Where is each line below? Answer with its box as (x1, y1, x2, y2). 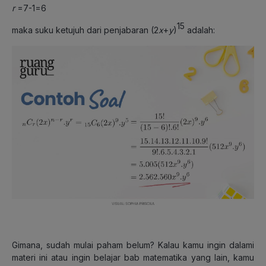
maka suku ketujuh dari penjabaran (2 (12, 24, 159, 35)
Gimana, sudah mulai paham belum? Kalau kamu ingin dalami (12, 239, 254, 250)
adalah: (185, 24, 215, 35)
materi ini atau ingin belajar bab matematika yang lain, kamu (12, 252, 254, 262)
